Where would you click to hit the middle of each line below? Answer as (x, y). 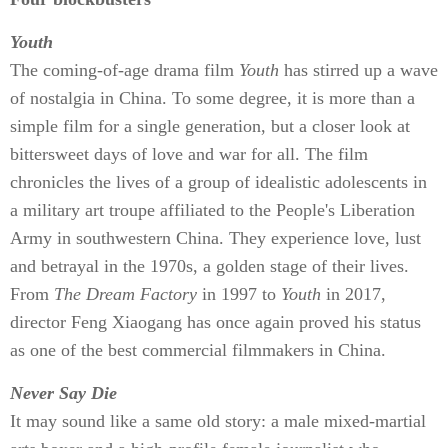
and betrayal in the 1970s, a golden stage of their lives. (209, 266)
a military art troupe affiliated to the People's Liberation (212, 210)
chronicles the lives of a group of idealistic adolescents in (218, 182)
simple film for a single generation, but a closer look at (210, 126)
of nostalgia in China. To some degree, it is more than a (212, 98)
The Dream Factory (125, 294)
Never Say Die (63, 393)
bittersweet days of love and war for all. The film (189, 154)
